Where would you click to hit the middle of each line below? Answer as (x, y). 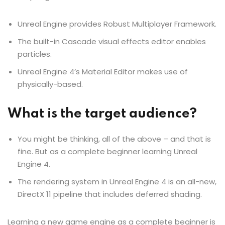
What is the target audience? (102, 114)
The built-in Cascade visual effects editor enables (112, 41)
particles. (35, 54)
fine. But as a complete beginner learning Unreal (107, 151)
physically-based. (50, 84)
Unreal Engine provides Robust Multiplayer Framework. (117, 24)
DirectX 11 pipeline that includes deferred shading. (110, 194)
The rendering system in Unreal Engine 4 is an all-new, (117, 181)
